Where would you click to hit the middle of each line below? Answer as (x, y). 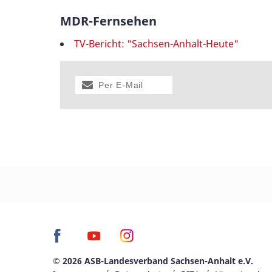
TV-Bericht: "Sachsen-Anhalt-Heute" (156, 43)
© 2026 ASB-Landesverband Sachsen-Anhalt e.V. (153, 260)
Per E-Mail (121, 85)
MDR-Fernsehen (108, 21)
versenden (101, 103)
